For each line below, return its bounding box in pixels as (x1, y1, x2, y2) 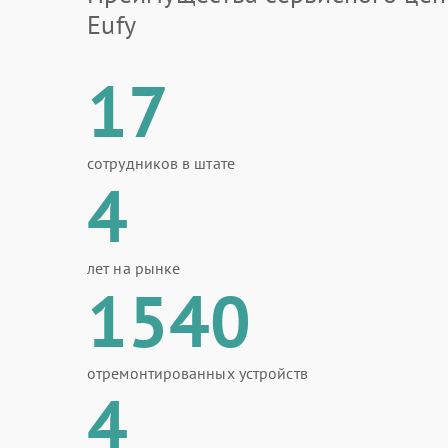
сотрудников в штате (87, 153, 235, 173)
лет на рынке (87, 258, 181, 278)
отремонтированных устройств (87, 363, 308, 383)
